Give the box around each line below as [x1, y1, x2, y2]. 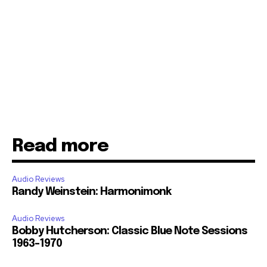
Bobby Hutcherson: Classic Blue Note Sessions [12, 226, 247, 237]
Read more [12, 137, 108, 156]
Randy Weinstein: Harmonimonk [12, 187, 171, 198]
